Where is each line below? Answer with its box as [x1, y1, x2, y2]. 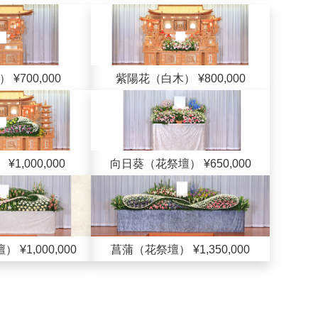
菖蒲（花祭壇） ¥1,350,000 [111, 243, 250, 256]
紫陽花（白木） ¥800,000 [115, 72, 246, 84]
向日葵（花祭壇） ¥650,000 [109, 158, 251, 170]
